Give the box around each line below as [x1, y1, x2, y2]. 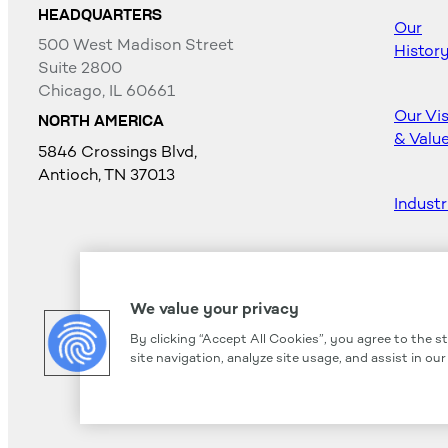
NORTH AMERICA [38, 112, 164, 131]
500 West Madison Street [38, 35, 234, 55]
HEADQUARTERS [38, 5, 162, 24]
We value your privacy [130, 298, 299, 318]
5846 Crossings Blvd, [38, 141, 197, 161]
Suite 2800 [38, 58, 122, 78]
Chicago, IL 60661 [38, 81, 175, 101]
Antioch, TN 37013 [38, 164, 175, 184]
